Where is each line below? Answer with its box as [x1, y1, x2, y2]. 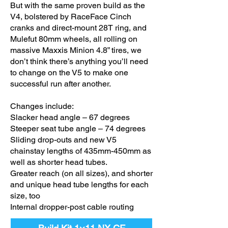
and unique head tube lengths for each [10, 179, 149, 189]
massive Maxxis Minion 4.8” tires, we [10, 45, 141, 55]
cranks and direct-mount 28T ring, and [10, 22, 147, 33]
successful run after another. [10, 78, 111, 89]
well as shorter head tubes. [10, 157, 107, 167]
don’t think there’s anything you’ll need [10, 56, 148, 66]
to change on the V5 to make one [10, 67, 128, 77]
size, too [10, 190, 40, 201]
